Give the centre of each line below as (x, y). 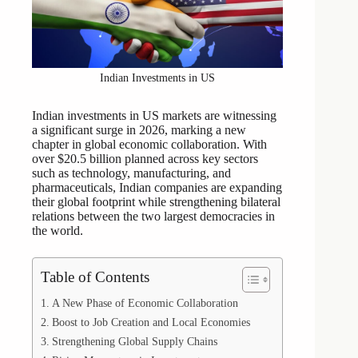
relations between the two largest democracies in (153, 217)
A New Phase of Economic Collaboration (145, 303)
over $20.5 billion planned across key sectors (145, 159)
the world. (58, 231)
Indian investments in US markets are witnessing (154, 116)
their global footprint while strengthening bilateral (156, 202)
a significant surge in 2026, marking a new (139, 130)
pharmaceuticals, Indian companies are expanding (157, 188)
